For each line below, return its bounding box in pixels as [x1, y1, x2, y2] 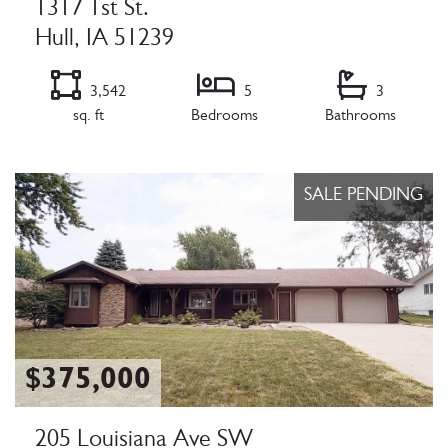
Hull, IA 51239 [35, 28, 174, 53]
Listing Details [14, 152, 117, 171]
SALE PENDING [304, 187, 423, 206]
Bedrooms [190, 108, 258, 125]
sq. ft [72, 108, 104, 125]
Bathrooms [324, 108, 396, 125]
